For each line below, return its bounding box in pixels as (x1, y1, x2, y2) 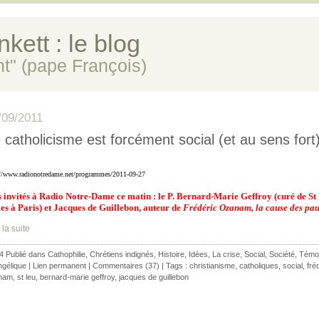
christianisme (189, 261, 235, 270)
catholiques (239, 261, 278, 270)
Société (269, 250, 295, 258)
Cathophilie (48, 250, 85, 258)
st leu (17, 273, 36, 281)
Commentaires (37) (93, 261, 159, 270)
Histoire (158, 250, 184, 258)
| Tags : (159, 261, 189, 270)
